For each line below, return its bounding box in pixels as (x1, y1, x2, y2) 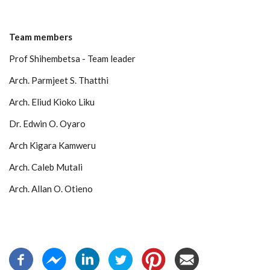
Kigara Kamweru (30, 139, 96, 151)
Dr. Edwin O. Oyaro (9, 118, 86, 129)
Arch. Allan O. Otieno (9, 183, 93, 194)
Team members (9, 31, 72, 42)
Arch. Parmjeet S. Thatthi (9, 74, 108, 86)
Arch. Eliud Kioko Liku (9, 96, 95, 107)
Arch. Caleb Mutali (9, 161, 83, 172)
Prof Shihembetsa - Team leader (9, 52, 136, 64)
